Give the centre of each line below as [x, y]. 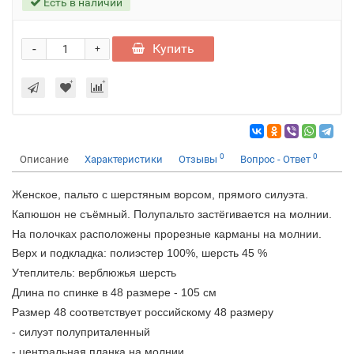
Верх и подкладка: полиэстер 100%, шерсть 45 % [139, 253]
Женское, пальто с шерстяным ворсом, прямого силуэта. [160, 194]
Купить [173, 49]
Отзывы [199, 159]
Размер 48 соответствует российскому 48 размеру [143, 312]
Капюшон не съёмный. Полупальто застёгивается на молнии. [172, 214]
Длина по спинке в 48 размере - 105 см [114, 292]
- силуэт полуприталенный [81, 332]
